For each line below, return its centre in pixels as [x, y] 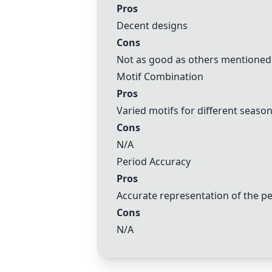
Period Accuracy [154, 161]
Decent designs [152, 25]
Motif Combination [160, 76]
